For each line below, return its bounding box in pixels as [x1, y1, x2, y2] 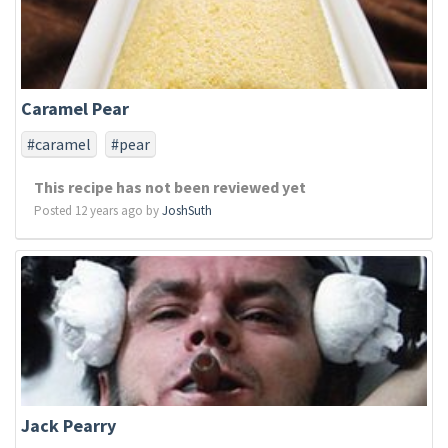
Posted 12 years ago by [34, 202, 162, 219]
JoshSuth [162, 202, 212, 219]
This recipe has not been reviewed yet [34, 177, 306, 197]
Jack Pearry [21, 414, 116, 437]
